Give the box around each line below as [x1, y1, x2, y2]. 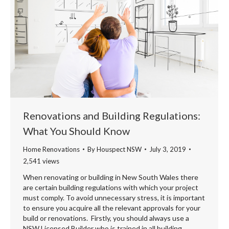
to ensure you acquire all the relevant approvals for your [23, 203, 200, 212]
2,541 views [23, 156, 59, 165]
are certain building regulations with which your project [23, 182, 198, 192]
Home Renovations [23, 145, 80, 153]
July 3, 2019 [149, 145, 186, 153]
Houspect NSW [97, 145, 142, 153]
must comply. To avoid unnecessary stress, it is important [23, 193, 205, 202]
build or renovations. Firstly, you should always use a [23, 213, 189, 222]
